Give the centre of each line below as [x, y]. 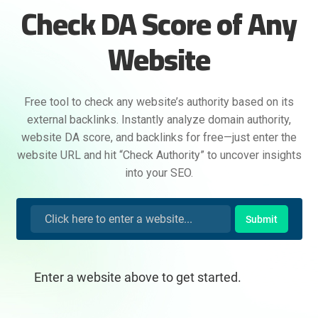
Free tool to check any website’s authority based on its [159, 102]
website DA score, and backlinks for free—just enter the [159, 138]
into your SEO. [159, 173]
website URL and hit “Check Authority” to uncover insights [159, 155]
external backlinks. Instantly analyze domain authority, [159, 120]
